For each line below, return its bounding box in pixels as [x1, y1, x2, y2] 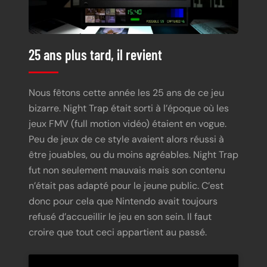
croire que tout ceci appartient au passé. [29, 226, 207, 239]
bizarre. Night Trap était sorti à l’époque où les [29, 102, 229, 115]
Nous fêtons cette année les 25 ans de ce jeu [29, 86, 224, 100]
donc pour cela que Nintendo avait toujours [29, 195, 218, 208]
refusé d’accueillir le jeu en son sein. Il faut [29, 210, 212, 223]
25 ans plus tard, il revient [29, 45, 162, 63]
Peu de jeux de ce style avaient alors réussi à [29, 133, 224, 146]
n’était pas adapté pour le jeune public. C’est [29, 179, 223, 193]
